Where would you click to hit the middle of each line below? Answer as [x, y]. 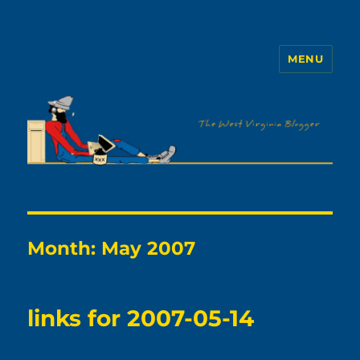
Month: [65, 249]
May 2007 [149, 249]
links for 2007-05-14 [141, 319]
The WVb [73, 70]
